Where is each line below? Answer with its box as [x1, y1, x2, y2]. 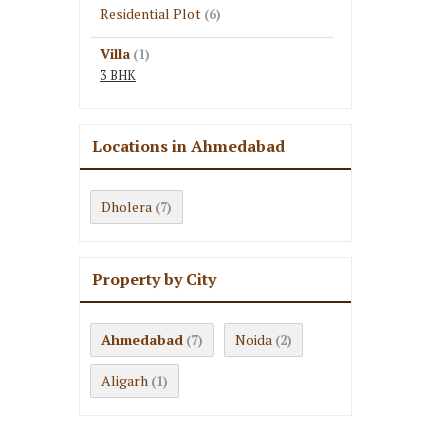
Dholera [101, 197, 152, 216]
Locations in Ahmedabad [92, 135, 285, 157]
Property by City [92, 268, 216, 290]
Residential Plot [100, 4, 201, 23]
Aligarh [101, 371, 148, 390]
